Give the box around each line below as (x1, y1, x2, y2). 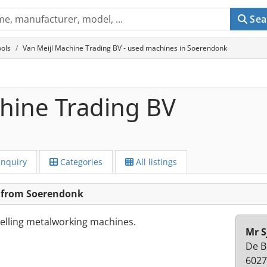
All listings (133, 156, 177, 167)
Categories (58, 156, 103, 167)
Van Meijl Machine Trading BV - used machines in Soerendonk (23, 43, 227, 53)
